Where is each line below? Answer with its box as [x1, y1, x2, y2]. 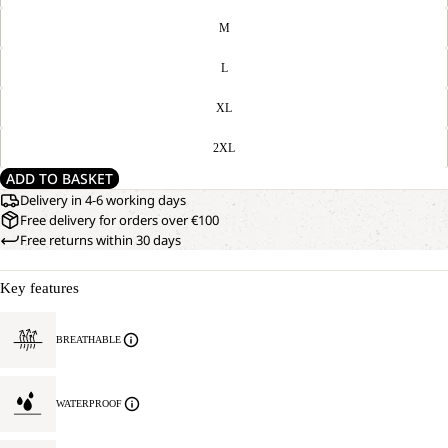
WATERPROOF [56, 398, 122, 409]
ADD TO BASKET [6, 169, 113, 188]
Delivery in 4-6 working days [20, 191, 186, 209]
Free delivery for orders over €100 [20, 211, 219, 229]
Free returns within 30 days [20, 231, 181, 249]
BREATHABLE [56, 334, 121, 345]
